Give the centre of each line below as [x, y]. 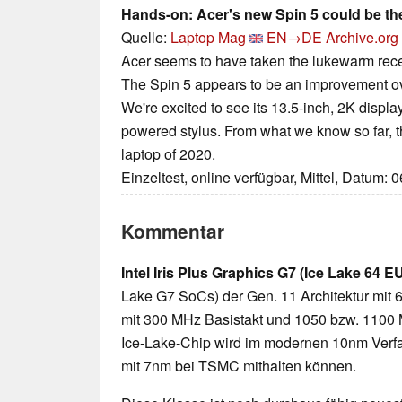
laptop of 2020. [168, 154]
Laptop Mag [208, 38]
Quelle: [146, 38]
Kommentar [173, 232]
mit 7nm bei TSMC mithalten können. [239, 366]
